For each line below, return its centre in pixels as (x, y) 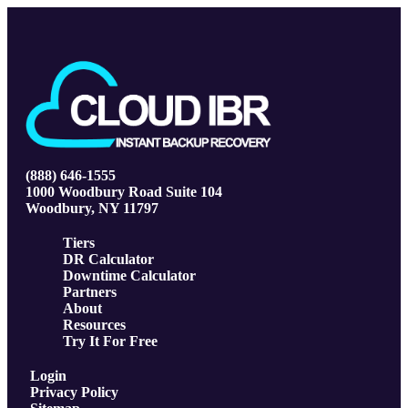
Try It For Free (110, 341)
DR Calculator (108, 259)
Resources (94, 325)
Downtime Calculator (129, 275)
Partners (90, 292)
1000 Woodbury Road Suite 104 (124, 192)
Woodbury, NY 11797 (92, 208)
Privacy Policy (74, 392)
